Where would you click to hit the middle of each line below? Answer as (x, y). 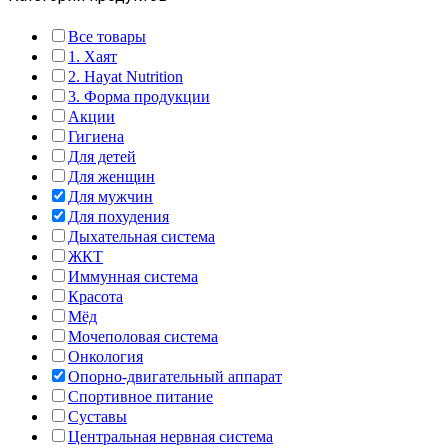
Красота (95, 297)
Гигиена (96, 137)
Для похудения (118, 217)
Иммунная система (133, 277)
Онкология (105, 357)
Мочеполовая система (143, 337)
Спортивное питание (140, 397)
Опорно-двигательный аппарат (175, 377)
